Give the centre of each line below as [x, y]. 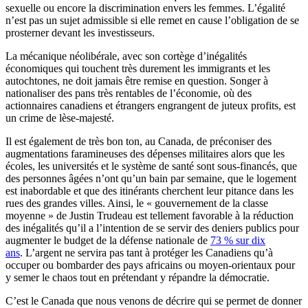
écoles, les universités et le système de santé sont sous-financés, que [151, 166]
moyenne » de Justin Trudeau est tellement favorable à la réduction [150, 216]
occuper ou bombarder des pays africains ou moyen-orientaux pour [150, 265]
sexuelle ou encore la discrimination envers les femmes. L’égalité [145, 8]
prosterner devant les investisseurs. [80, 33]
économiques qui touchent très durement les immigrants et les [138, 69]
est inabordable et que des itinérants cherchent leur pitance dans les [150, 191]
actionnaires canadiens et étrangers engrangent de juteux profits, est [151, 106]
